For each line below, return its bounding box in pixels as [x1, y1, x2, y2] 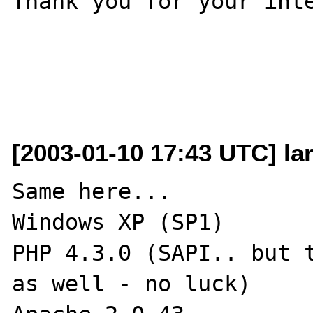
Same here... [12, 178, 172, 204]
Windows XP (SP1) [12, 209, 225, 235]
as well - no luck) [12, 270, 252, 296]
